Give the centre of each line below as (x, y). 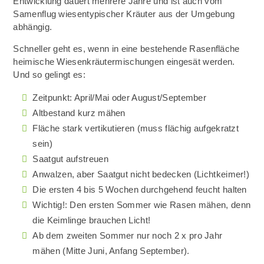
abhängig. (33, 27)
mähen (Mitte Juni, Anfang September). (111, 251)
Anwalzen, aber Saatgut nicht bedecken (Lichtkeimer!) (141, 174)
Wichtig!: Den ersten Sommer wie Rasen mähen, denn (142, 205)
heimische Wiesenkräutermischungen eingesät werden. (124, 62)
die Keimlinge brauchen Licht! (92, 220)
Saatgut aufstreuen (70, 159)
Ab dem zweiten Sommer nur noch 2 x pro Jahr (128, 235)
